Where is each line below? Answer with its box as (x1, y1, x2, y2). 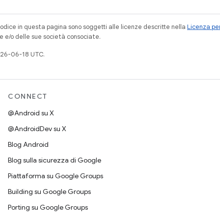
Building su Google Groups (8, 187, 91, 196)
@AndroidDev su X (8, 124, 66, 133)
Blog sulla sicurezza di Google (8, 156, 101, 165)
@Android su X (8, 109, 54, 117)
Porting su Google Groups (8, 203, 88, 212)
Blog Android (8, 140, 49, 149)
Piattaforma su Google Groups (8, 171, 103, 180)
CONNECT (8, 92, 48, 101)
